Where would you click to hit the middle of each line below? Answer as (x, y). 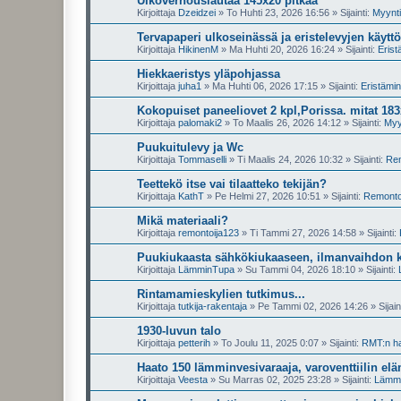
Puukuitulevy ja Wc (190, 147)
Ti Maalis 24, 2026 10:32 (290, 159)
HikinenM (198, 49)
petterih (194, 343)
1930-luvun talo (179, 331)
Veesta (193, 380)
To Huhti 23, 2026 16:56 (278, 13)
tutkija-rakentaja (213, 306)
